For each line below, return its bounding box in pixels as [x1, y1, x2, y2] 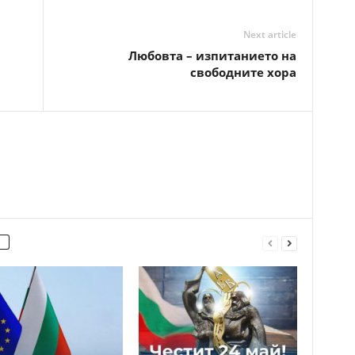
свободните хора [189, 64, 296, 80]
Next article [242, 28, 296, 41]
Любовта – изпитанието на [128, 48, 296, 63]
